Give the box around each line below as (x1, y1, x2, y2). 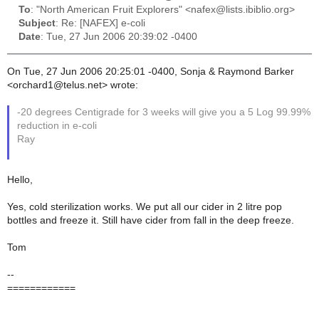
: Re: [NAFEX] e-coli (56, 18, 145, 29)
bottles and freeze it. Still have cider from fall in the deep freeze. (7, 214, 294, 226)
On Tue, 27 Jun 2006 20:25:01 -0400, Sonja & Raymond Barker (7, 66, 294, 77)
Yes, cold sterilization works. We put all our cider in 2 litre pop (7, 201, 282, 212)
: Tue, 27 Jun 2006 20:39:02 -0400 (41, 31, 197, 43)
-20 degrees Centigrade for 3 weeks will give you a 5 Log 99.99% (17, 106, 311, 117)
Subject (19, 18, 56, 29)
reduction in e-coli (17, 120, 98, 131)
